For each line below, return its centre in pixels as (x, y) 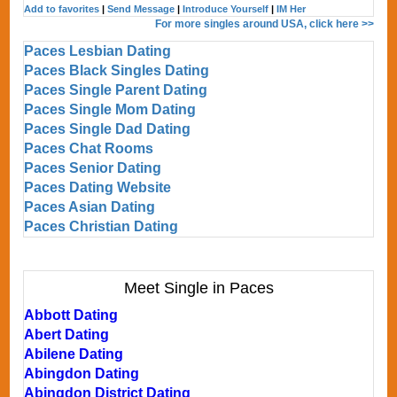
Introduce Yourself (226, 8)
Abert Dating (67, 334)
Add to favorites (62, 8)
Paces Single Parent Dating (116, 90)
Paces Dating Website (98, 187)
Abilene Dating (74, 354)
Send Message (141, 8)
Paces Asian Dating (90, 206)
